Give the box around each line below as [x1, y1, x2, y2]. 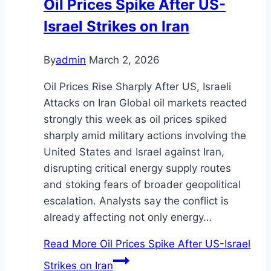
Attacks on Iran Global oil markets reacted [44, 96, 247, 109]
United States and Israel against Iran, [44, 145, 224, 158]
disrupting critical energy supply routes [44, 162, 231, 174]
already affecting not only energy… [44, 211, 212, 223]
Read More [44, 237, 97, 250]
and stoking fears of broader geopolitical [44, 178, 241, 191]
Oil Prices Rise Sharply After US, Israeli [44, 80, 231, 93]
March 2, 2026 [89, 53, 160, 66]
